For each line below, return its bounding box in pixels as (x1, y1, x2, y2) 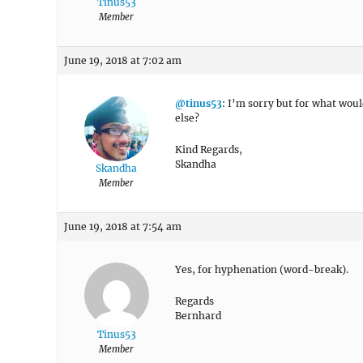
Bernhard (175, 310, 221, 322)
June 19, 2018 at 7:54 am (64, 220, 181, 233)
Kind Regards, (175, 143, 242, 156)
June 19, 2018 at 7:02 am (64, 54, 181, 66)
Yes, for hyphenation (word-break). (175, 263, 348, 275)
